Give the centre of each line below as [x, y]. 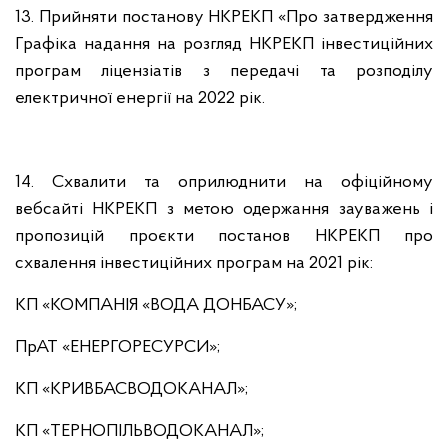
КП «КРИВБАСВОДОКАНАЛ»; [131, 389]
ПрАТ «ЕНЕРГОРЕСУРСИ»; [117, 347]
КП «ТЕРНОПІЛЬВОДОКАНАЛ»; [139, 431]
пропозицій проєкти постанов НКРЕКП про [224, 236]
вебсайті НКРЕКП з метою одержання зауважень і [224, 209]
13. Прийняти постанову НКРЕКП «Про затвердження [224, 17]
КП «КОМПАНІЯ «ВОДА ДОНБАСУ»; [156, 305]
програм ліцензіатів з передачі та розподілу [224, 71]
